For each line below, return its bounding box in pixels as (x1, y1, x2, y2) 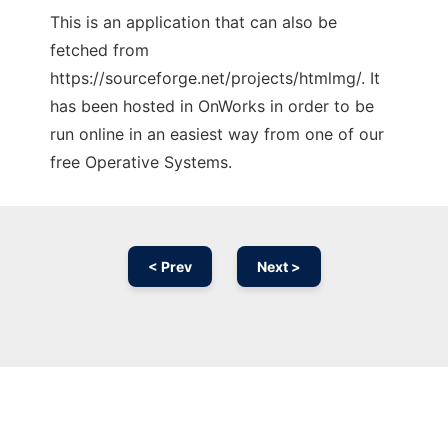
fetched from (50, 40, 149, 60)
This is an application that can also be (50, 12, 337, 32)
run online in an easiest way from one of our (50, 124, 384, 144)
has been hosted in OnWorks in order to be (50, 96, 374, 116)
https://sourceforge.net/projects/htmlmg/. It (50, 68, 380, 88)
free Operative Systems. (50, 152, 232, 172)
